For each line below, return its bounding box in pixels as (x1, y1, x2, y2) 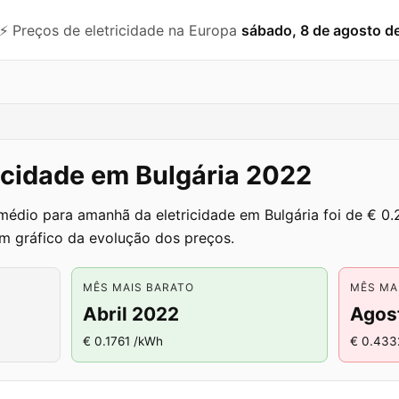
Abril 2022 (83, 303, 179, 325)
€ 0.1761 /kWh (83, 334, 163, 348)
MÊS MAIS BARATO (83, 281, 194, 294)
